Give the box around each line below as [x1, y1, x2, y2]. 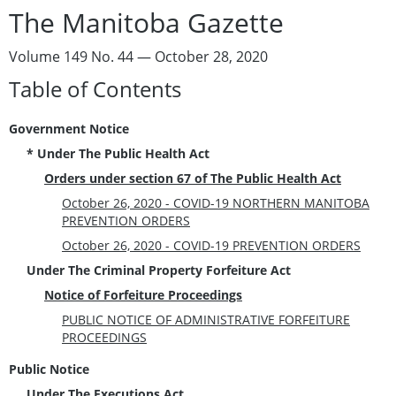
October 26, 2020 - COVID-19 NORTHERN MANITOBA [62, 194, 369, 211]
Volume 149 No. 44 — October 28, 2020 [9, 46, 268, 66]
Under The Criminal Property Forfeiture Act [27, 261, 291, 278]
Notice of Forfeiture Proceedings [44, 286, 242, 303]
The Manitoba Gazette [9, 4, 284, 41]
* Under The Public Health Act [27, 144, 209, 162]
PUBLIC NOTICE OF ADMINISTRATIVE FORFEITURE [62, 310, 350, 328]
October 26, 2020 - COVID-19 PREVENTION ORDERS [62, 236, 361, 254]
